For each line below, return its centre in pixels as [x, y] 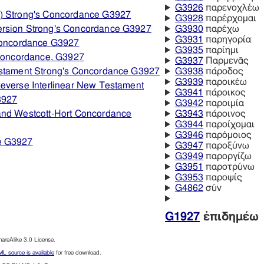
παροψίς [222, 178]
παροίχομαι [229, 125]
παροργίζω [227, 156]
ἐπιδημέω [229, 217]
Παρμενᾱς [226, 61]
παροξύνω [226, 146]
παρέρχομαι [230, 19]
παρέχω [221, 29]
